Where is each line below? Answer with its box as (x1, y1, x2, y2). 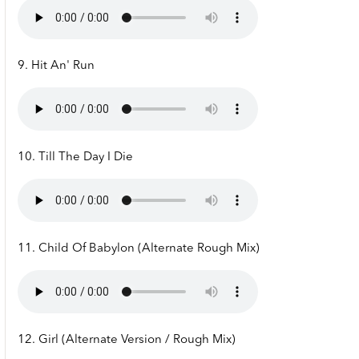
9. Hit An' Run (18, 60, 95, 73)
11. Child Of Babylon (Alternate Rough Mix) (18, 243, 260, 256)
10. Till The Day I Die (18, 151, 133, 164)
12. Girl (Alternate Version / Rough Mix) (18, 334, 236, 347)
